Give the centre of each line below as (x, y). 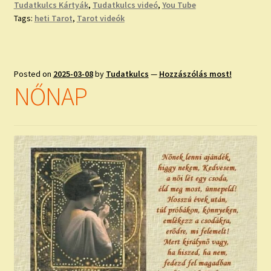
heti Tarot (53, 18)
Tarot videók (100, 18)
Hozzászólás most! (195, 73)
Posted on (33, 73)
